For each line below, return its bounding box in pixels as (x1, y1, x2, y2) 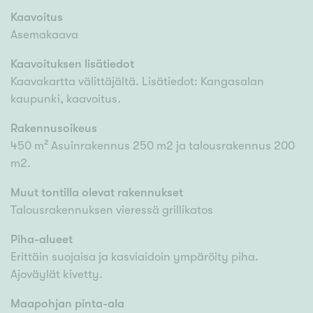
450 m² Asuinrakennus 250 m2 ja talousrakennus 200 (10, 139, 295, 153)
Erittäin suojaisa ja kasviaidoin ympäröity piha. (10, 250, 259, 264)
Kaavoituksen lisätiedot (10, 57, 134, 71)
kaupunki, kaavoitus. (10, 92, 121, 106)
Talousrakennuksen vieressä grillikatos (10, 203, 213, 217)
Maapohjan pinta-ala (10, 297, 124, 311)
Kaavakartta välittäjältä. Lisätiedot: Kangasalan (10, 75, 264, 89)
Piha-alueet (10, 233, 73, 247)
